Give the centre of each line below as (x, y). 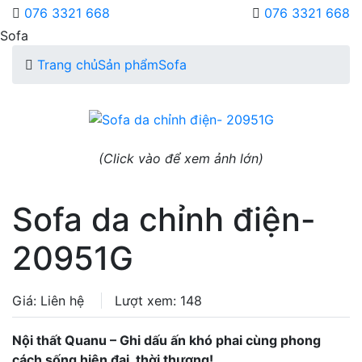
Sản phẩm (128, 65)
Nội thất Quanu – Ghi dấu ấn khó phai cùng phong (166, 340)
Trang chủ (67, 65)
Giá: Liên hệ (50, 301)
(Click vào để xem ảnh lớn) (181, 158)
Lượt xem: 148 (158, 301)
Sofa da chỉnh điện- (164, 219)
